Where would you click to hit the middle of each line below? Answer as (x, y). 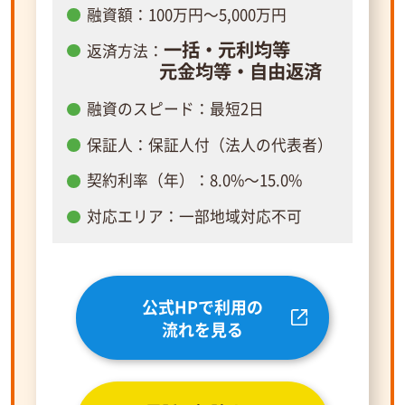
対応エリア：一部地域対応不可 (194, 217)
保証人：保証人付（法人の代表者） (209, 144)
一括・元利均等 (226, 49)
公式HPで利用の (202, 306)
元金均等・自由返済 (204, 71)
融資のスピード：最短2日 (175, 108)
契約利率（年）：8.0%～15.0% (194, 180)
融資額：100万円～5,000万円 (186, 14)
